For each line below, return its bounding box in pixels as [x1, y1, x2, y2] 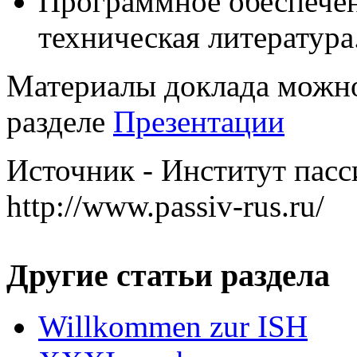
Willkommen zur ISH [38, 309, 308, 344]
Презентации [113, 104, 284, 139]
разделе [6, 104, 113, 139]
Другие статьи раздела [6, 257, 330, 293]
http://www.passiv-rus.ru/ [6, 188, 324, 223]
